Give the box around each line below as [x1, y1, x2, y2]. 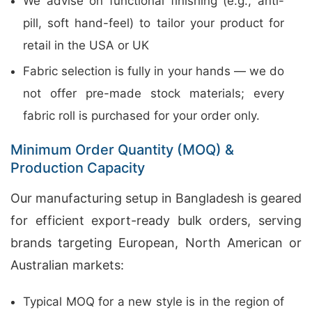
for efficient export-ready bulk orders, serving [10, 213, 302, 228]
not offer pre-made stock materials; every [23, 86, 284, 100]
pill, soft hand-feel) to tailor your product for [23, 16, 284, 30]
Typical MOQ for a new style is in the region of [23, 295, 284, 309]
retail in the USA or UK [23, 38, 149, 52]
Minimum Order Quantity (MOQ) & [10, 141, 234, 158]
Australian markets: [10, 258, 124, 272]
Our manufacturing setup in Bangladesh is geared [10, 191, 302, 205]
